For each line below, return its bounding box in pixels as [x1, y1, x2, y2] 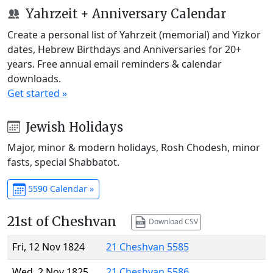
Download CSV [146, 216, 198, 227]
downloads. [7, 71, 61, 85]
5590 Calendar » [25, 183, 94, 195]
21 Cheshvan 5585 [106, 240, 189, 254]
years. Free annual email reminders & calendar [7, 57, 222, 71]
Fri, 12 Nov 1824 [12, 240, 85, 254]
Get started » [7, 86, 67, 100]
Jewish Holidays [22, 119, 123, 135]
